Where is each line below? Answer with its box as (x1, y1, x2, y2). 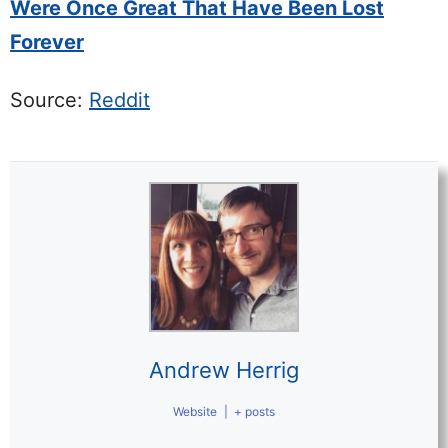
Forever (10, 29, 84, 54)
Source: (10, 87, 89, 112)
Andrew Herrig (149, 356, 299, 383)
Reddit (89, 87, 150, 112)
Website (173, 403, 218, 419)
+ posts (233, 403, 275, 419)
